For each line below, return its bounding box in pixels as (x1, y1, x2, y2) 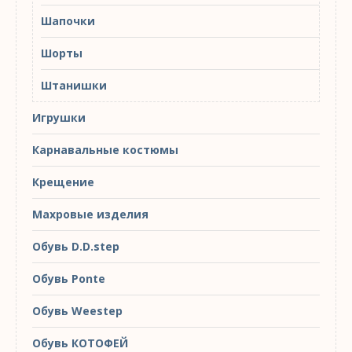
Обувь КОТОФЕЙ (32, 335, 128, 350)
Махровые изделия (32, 206, 148, 222)
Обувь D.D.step (32, 238, 119, 254)
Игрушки (32, 109, 86, 125)
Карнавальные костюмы (32, 141, 178, 157)
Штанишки (41, 77, 107, 93)
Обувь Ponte (32, 270, 105, 286)
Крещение (32, 174, 94, 189)
